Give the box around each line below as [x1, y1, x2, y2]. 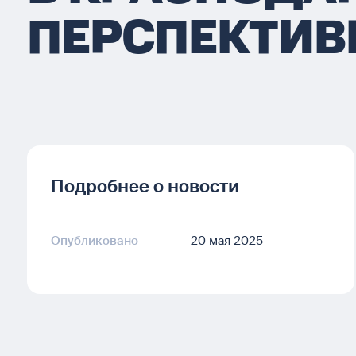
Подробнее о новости [51, 175, 239, 198]
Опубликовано [51, 233, 138, 249]
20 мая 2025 [191, 233, 263, 249]
